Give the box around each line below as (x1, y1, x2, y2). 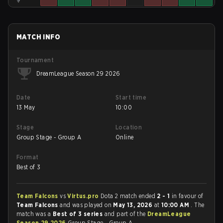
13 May (16, 104, 35, 111)
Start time (115, 94, 146, 101)
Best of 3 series (52, 210, 105, 218)
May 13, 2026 (113, 201, 154, 209)
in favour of (170, 192, 204, 200)
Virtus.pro (67, 192, 101, 200)
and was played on (60, 201, 113, 209)
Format (16, 153, 39, 161)
